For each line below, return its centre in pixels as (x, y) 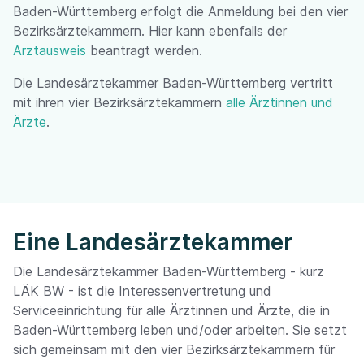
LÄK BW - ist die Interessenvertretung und (142, 291)
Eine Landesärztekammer (153, 242)
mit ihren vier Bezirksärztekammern (119, 102)
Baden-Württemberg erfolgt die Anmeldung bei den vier (180, 11)
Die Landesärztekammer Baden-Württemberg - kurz (169, 271)
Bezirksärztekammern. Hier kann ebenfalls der (150, 31)
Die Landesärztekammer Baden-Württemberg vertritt (173, 83)
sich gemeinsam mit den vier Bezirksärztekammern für (174, 349)
